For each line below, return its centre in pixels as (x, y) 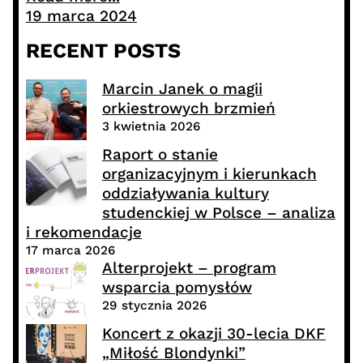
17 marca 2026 (70, 250)
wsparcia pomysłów (177, 287)
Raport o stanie (160, 154)
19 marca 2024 (81, 15)
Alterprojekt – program (189, 267)
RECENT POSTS (103, 50)
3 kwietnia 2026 (151, 126)
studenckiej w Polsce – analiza (218, 212)
